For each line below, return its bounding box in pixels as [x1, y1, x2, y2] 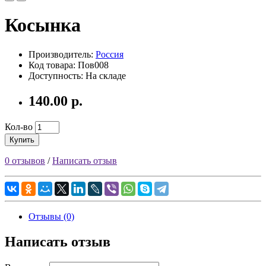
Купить [9, 135, 34, 144]
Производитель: [28, 49, 96, 59]
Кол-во [5, 121, 33, 132]
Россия [96, 49, 123, 59]
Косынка [5, 14, 81, 36]
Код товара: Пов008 [28, 59, 109, 70]
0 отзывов [5, 155, 45, 166]
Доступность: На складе [28, 70, 126, 81]
